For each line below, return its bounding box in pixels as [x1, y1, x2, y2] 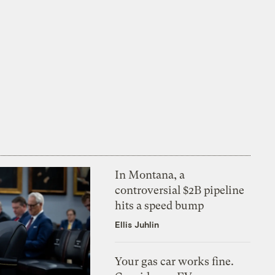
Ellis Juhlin [115, 219, 160, 230]
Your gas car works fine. [115, 254, 234, 268]
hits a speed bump [115, 198, 204, 212]
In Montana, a [115, 168, 185, 181]
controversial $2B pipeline [115, 183, 245, 196]
